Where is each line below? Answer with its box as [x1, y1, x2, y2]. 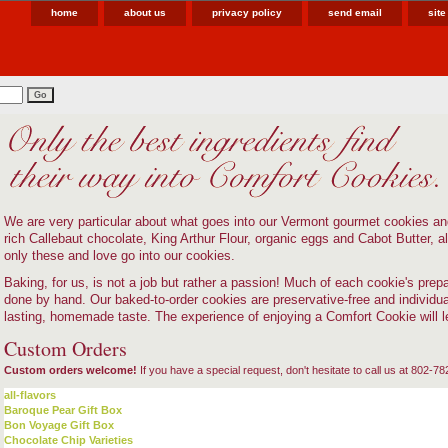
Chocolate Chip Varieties [4, 434, 133, 446]
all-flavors [4, 389, 56, 401]
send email [328, 7, 382, 18]
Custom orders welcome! [4, 364, 137, 376]
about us [124, 7, 166, 18]
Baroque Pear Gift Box [4, 404, 122, 416]
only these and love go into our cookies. [4, 248, 235, 263]
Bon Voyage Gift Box [4, 419, 114, 431]
